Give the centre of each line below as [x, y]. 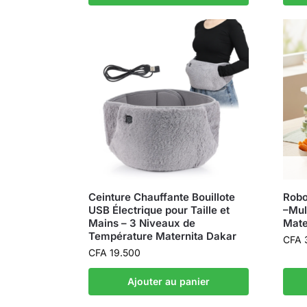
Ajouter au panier [168, 282]
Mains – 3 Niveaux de [142, 223]
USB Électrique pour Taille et [159, 210]
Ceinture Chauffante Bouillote [161, 197]
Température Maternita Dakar [162, 236]
